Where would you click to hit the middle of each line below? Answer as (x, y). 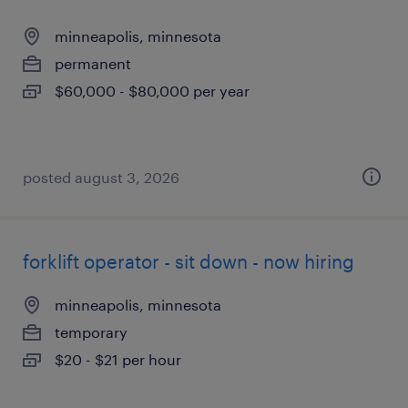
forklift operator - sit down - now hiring (189, 261)
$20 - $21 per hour (118, 359)
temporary (91, 332)
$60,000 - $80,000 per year (152, 91)
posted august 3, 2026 (101, 177)
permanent (93, 63)
